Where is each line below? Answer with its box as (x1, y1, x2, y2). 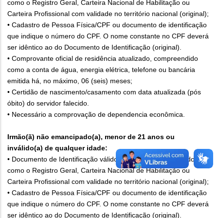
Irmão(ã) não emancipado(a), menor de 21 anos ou (7, 132, 175, 141)
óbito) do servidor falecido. (7, 99, 89, 107)
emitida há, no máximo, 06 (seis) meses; (7, 76, 132, 85)
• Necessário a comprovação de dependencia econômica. (7, 110, 185, 118)
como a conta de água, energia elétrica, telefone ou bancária (7, 65, 195, 73)
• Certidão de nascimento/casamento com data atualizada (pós (7, 88, 201, 96)
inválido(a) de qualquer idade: (7, 144, 108, 152)
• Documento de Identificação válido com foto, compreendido (7, 155, 195, 163)
